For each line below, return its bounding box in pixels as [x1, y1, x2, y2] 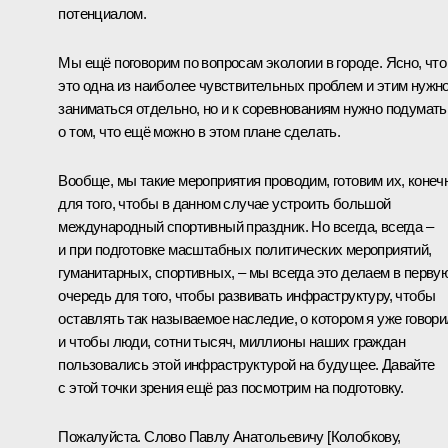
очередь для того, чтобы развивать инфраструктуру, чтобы [58, 286, 436, 304]
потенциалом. [58, 4, 147, 22]
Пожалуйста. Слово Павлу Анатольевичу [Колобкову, [58, 427, 401, 445]
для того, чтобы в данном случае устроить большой [58, 194, 391, 212]
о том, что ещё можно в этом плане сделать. [58, 122, 341, 140]
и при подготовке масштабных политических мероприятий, [58, 240, 432, 258]
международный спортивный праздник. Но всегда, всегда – [58, 217, 433, 235]
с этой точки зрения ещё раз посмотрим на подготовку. [58, 378, 404, 396]
